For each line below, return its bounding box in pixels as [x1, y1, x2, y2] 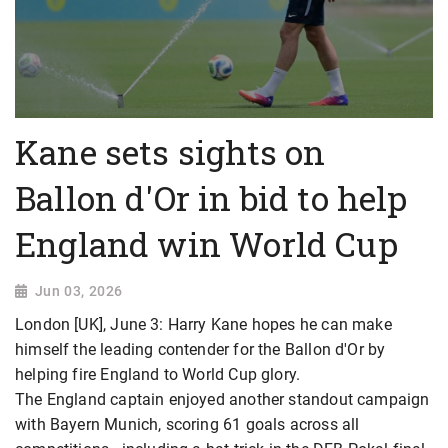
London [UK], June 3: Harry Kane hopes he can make [15, 314, 392, 334]
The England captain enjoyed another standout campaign [15, 389, 430, 409]
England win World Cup [15, 221, 398, 266]
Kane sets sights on [15, 129, 326, 174]
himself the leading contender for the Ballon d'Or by [15, 339, 386, 359]
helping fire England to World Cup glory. [15, 364, 301, 384]
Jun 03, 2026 [34, 282, 123, 299]
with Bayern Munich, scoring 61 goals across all [15, 414, 360, 434]
